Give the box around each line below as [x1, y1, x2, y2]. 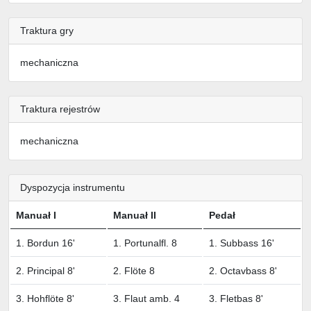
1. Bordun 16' [16, 237, 75, 249]
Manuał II [113, 209, 156, 221]
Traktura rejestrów [20, 103, 100, 115]
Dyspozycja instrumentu [20, 181, 125, 193]
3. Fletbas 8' [209, 292, 263, 304]
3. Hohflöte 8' [16, 292, 74, 304]
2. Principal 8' [16, 264, 75, 276]
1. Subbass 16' [209, 237, 274, 249]
